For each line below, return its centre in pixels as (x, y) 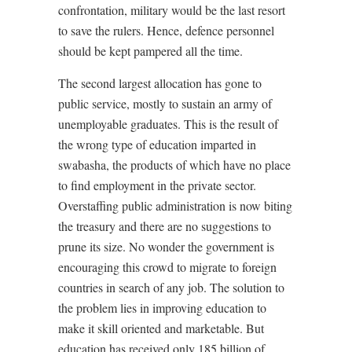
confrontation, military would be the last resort (172, 10)
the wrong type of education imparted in (157, 144)
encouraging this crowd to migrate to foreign (167, 267)
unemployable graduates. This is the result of (168, 124)
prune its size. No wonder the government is (166, 246)
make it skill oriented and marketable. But (161, 328)
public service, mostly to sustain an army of (165, 103)
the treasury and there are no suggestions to (165, 226)
